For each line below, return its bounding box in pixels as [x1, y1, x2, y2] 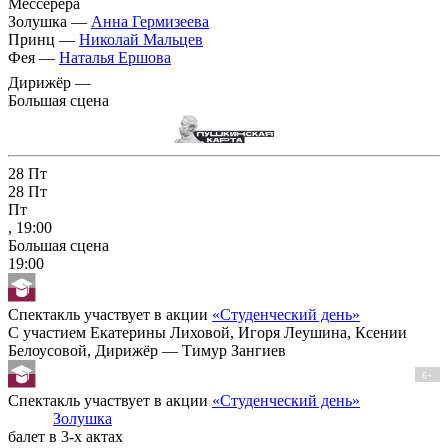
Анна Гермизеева [91, 12, 209, 30]
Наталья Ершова [59, 48, 171, 66]
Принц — [8, 30, 79, 48]
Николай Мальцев [79, 30, 203, 48]
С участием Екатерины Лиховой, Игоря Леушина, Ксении [8, 323, 407, 341]
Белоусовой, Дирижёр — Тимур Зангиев [8, 341, 286, 359]
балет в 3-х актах [8, 428, 123, 446]
